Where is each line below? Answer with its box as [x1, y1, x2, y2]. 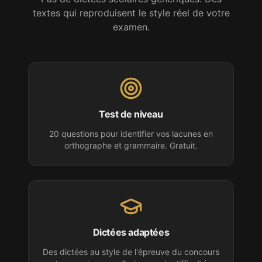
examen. [112, 21, 150, 33]
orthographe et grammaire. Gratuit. [64, 140, 198, 150]
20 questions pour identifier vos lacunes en [49, 129, 213, 139]
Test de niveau [99, 108, 163, 120]
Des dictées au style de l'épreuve [43, 247, 172, 257]
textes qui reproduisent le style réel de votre [32, 7, 230, 19]
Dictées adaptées [92, 226, 170, 238]
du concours [172, 247, 219, 257]
